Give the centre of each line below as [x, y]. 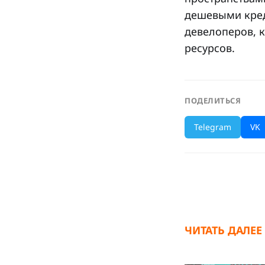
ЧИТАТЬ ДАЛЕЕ [223, 230]
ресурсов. [210, 48]
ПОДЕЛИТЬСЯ [213, 100]
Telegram [213, 127]
